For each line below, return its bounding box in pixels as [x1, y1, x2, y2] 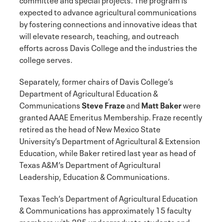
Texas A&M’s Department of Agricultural [19, 158, 161, 170]
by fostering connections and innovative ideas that [19, 17, 197, 30]
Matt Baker [141, 99, 181, 111]
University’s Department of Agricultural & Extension [19, 134, 200, 147]
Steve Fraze [82, 99, 125, 111]
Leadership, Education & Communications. [19, 170, 169, 182]
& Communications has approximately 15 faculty [19, 204, 191, 216]
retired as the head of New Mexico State [19, 122, 161, 135]
